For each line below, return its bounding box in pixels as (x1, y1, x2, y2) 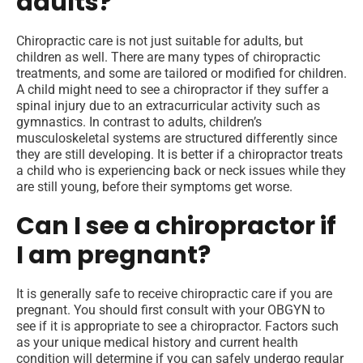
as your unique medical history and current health (16, 335, 298, 351)
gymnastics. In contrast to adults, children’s (16, 114, 262, 130)
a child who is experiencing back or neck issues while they (16, 163, 346, 179)
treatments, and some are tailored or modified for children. (16, 66, 347, 82)
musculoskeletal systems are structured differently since (16, 130, 337, 147)
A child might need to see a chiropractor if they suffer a (16, 82, 329, 98)
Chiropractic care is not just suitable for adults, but (16, 33, 303, 49)
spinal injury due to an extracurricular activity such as (16, 98, 320, 114)
